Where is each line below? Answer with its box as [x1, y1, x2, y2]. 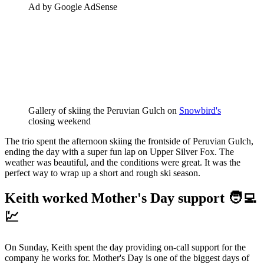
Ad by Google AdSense [28, 2, 117, 12]
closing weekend [28, 116, 91, 126]
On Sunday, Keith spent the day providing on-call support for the [5, 242, 246, 252]
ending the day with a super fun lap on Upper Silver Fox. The [5, 147, 234, 157]
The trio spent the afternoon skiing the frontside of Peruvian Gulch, [5, 136, 253, 146]
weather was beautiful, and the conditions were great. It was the [5, 157, 240, 167]
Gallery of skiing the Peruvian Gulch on [28, 105, 179, 115]
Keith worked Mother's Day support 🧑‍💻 [5, 190, 256, 206]
